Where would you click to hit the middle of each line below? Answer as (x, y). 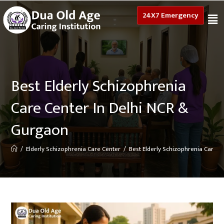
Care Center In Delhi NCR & (100, 108)
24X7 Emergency (170, 19)
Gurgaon (40, 130)
